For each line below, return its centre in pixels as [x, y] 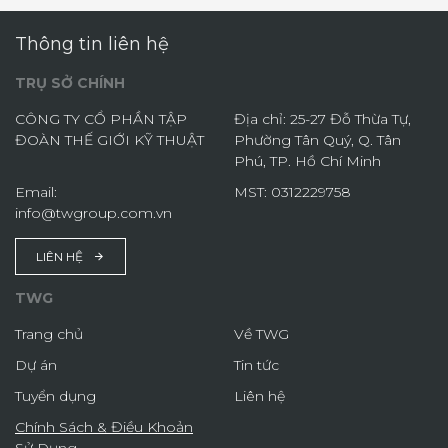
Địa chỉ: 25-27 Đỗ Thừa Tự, [322, 118]
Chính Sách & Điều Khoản [104, 426]
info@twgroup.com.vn [93, 212]
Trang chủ [49, 333]
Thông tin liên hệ [92, 43]
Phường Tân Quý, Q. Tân [317, 139]
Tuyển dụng [55, 395]
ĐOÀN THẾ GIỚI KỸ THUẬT [109, 139]
